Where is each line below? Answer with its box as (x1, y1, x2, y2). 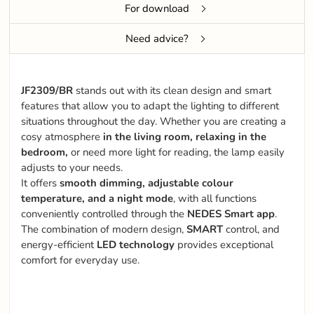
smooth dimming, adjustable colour (57, 176, 234, 191)
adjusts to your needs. (21, 161, 123, 175)
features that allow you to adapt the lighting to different (21, 99, 280, 114)
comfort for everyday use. (21, 253, 140, 268)
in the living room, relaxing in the (100, 130, 267, 144)
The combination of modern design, (21, 222, 187, 237)
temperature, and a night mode (21, 191, 174, 206)
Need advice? (125, 32, 189, 46)
